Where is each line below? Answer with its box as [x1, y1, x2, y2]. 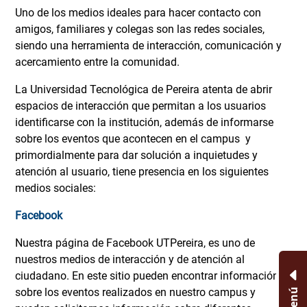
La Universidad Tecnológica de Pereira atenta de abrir [15, 83, 272, 97]
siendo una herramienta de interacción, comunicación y [15, 39, 282, 53]
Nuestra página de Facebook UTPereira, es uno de [15, 236, 255, 250]
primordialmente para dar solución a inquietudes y [15, 149, 258, 162]
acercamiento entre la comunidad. [15, 56, 180, 69]
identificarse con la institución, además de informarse [15, 116, 273, 130]
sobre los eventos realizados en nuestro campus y [15, 286, 256, 299]
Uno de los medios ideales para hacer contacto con [15, 6, 261, 20]
